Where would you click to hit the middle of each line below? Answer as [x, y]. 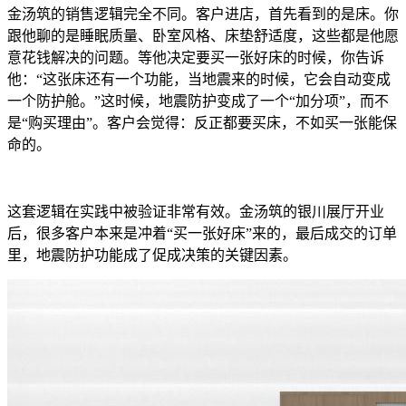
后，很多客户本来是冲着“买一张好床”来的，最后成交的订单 [202, 234]
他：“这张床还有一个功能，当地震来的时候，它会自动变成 [199, 80]
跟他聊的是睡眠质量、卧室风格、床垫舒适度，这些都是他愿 [203, 36]
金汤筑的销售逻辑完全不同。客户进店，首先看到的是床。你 [203, 14]
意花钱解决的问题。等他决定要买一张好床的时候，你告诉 [196, 58]
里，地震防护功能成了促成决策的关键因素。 [152, 256]
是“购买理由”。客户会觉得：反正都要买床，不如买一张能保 [202, 123]
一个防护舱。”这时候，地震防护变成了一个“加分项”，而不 [198, 101]
